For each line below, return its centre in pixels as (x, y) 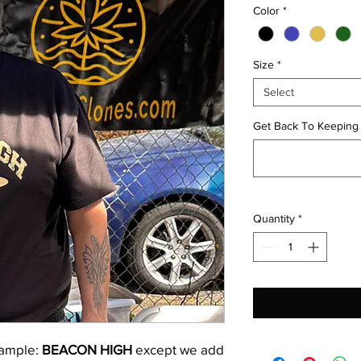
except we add (180, 349)
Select (279, 92)
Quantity (274, 219)
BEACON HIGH (89, 349)
